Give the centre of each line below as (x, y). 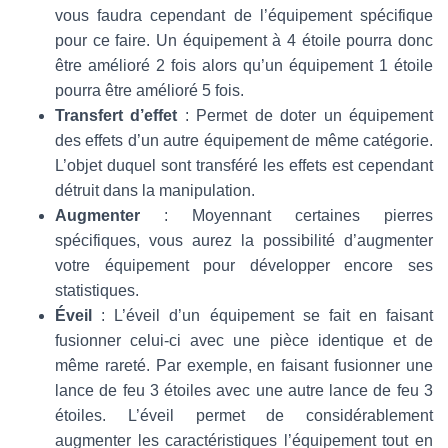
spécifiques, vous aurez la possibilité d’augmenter (244, 241)
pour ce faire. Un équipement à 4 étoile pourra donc (244, 41)
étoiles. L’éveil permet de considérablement (244, 416)
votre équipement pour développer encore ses (244, 266)
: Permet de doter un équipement (309, 116)
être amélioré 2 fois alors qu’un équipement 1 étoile (244, 66)
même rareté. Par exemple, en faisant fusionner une (244, 366)
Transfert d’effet (120, 116)
